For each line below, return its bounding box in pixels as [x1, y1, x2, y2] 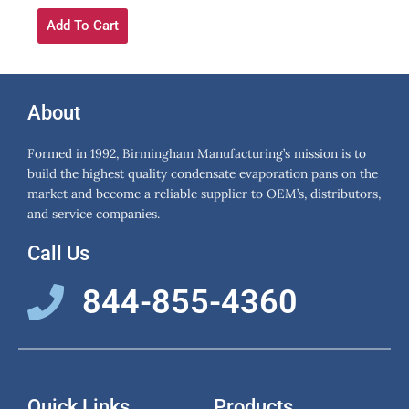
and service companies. [27, 204, 160, 222]
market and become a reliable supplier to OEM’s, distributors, [27, 184, 381, 202]
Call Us [27, 241, 89, 265]
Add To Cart [47, 17, 120, 35]
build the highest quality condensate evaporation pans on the [27, 164, 378, 182]
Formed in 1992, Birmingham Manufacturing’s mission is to [27, 144, 366, 162]
